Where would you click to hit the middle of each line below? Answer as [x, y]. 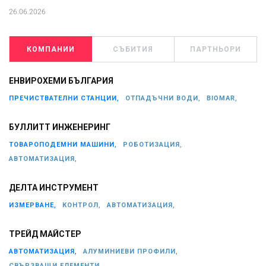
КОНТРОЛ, [82, 205]
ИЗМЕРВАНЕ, [33, 205]
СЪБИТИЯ [133, 49]
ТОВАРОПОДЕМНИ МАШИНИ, [63, 144]
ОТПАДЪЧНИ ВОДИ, [163, 98]
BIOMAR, [222, 98]
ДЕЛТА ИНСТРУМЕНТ [54, 188]
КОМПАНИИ [50, 49]
